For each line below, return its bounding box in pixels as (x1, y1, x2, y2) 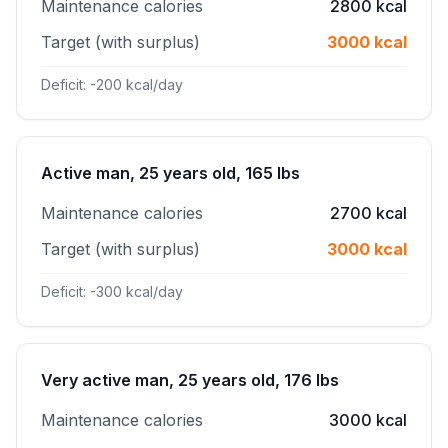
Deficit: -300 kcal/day (41, 283, 183, 300)
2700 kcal (330, 203, 407, 223)
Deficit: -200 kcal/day (41, 76, 183, 93)
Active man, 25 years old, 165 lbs (41, 163, 300, 183)
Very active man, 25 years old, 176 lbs (41, 370, 339, 390)
